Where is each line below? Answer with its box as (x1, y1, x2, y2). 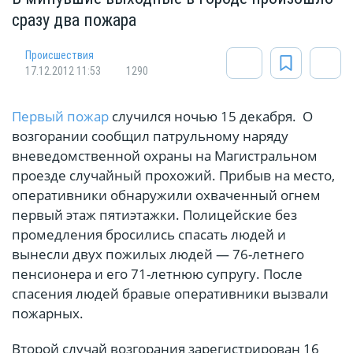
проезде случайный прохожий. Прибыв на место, (12, 166, 335, 185)
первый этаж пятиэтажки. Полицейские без (12, 206, 297, 225)
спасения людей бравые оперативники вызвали (12, 284, 329, 303)
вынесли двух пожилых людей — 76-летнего (12, 245, 304, 264)
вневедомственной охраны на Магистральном (12, 147, 318, 165)
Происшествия (25, 49, 94, 62)
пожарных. (12, 304, 84, 323)
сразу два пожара (12, 10, 136, 31)
